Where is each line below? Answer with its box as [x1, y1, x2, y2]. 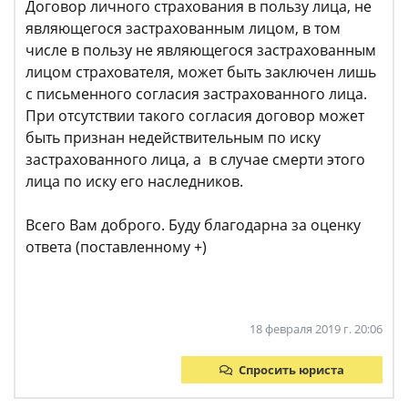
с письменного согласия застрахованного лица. [25, 84, 367, 104]
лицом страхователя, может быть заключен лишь [25, 62, 376, 82]
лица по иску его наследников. [25, 171, 243, 191]
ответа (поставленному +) [25, 237, 207, 257]
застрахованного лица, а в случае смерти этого [25, 149, 365, 169]
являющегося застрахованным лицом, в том [25, 18, 341, 38]
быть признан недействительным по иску [25, 127, 321, 148]
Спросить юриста [239, 362, 344, 378]
